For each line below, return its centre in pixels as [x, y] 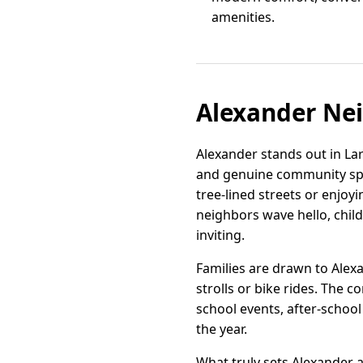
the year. [222, 329]
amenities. [243, 17]
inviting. [220, 235]
